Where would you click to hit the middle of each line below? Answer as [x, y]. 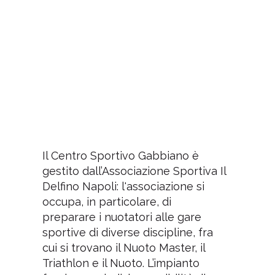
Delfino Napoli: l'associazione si [123, 186]
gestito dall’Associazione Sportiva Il [134, 171]
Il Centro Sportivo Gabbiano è [120, 155]
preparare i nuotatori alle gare [122, 217]
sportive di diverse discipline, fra [127, 232]
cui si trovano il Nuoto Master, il [123, 247]
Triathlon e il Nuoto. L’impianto [121, 263]
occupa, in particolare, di [107, 201]
